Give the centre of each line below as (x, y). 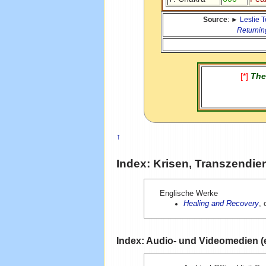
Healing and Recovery (221, 203)
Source (215, 20)
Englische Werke (189, 193)
